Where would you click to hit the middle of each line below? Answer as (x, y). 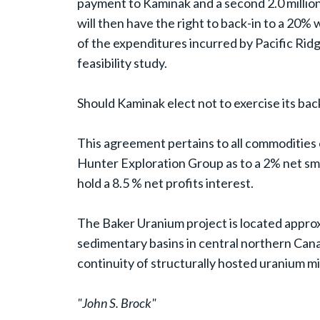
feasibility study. (122, 63)
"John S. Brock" (116, 303)
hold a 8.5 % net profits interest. (165, 183)
